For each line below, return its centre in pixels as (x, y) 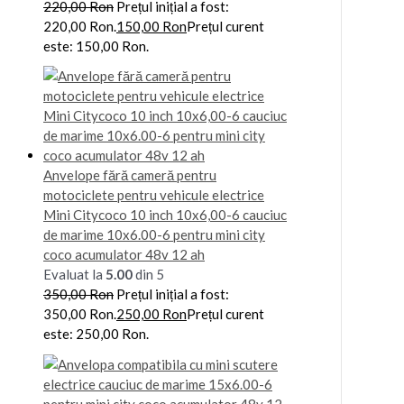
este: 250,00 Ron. (96, 334)
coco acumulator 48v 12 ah (124, 255)
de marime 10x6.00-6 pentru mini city (154, 235)
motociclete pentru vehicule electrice (154, 195)
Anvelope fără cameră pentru (130, 175)
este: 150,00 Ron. (96, 46)
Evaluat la (74, 275)
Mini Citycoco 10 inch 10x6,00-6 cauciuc (165, 215)
